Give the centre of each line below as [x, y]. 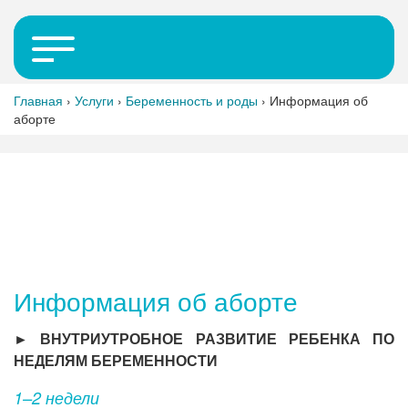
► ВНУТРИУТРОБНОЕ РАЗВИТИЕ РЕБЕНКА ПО [204, 339]
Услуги [94, 100]
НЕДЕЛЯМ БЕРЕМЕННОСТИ [116, 361]
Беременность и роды [192, 100]
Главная [38, 100]
